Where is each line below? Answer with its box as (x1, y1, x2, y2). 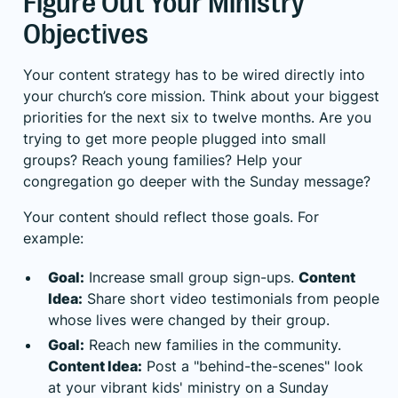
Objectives (23, 18, 148, 52)
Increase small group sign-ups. (84, 268, 298, 287)
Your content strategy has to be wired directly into (23, 66, 365, 84)
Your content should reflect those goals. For (23, 208, 319, 227)
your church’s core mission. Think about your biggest (23, 87, 379, 106)
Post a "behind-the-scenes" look (142, 357, 363, 376)
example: (23, 229, 84, 248)
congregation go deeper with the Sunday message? (23, 172, 370, 191)
